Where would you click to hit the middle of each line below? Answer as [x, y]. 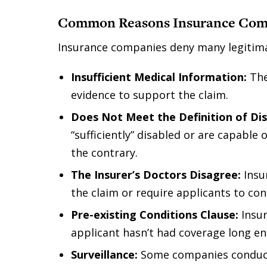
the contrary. [104, 153]
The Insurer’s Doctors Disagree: [156, 175]
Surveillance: [104, 255]
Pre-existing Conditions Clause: [154, 215]
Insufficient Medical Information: [160, 77]
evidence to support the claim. [149, 95]
